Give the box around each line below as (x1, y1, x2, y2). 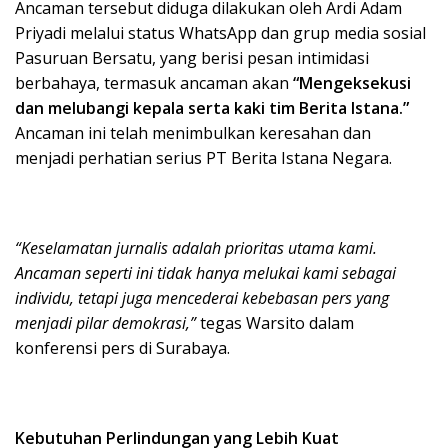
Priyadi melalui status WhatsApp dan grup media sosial (15, 21, 426, 44)
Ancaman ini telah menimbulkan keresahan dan (15, 121, 371, 144)
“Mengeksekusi (293, 71, 411, 94)
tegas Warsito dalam (196, 311, 354, 334)
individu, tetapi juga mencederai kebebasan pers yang (15, 286, 389, 309)
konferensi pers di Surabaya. (15, 336, 230, 359)
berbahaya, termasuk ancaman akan (15, 71, 293, 94)
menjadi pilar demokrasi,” (15, 311, 196, 334)
